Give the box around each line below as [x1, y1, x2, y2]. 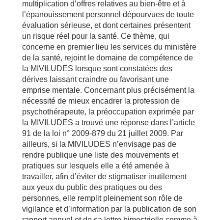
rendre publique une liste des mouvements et [22, 151, 178, 159]
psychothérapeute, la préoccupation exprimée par [22, 108, 194, 116]
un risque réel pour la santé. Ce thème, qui [22, 32, 169, 40]
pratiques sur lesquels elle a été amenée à [22, 162, 169, 170]
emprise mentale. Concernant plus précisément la [22, 86, 194, 94]
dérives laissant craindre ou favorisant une [22, 75, 169, 83]
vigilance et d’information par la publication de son [22, 205, 196, 213]
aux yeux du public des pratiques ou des [22, 183, 162, 192]
